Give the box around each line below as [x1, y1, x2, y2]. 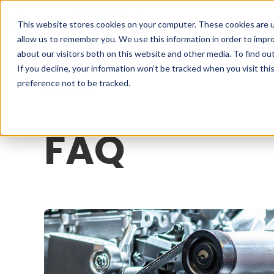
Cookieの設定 [10, 6, 49, 15]
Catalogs [216, 55, 268, 70]
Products [75, 55, 126, 70]
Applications [136, 55, 206, 70]
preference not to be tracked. [17, 78, 130, 88]
